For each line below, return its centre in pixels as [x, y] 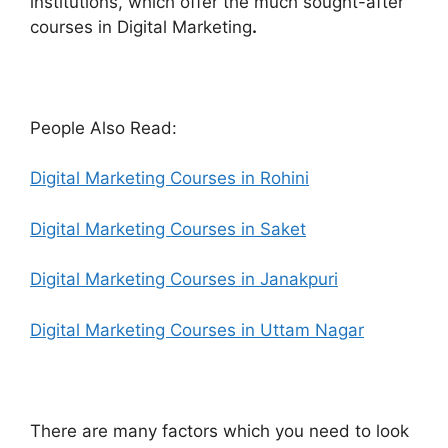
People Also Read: [103, 127]
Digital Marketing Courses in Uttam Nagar [197, 329]
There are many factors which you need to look [219, 430]
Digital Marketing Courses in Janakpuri [184, 279]
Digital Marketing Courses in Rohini [169, 178]
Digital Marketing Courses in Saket [168, 228]
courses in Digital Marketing [141, 26]
